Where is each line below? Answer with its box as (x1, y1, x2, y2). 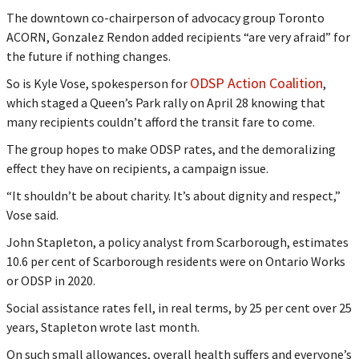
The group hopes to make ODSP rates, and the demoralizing (6, 140, 336, 157)
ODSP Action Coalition (189, 73, 323, 92)
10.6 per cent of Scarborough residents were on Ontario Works (6, 252, 345, 269)
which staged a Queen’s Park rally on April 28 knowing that (6, 94, 325, 111)
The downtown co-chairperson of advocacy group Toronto (6, 9, 325, 26)
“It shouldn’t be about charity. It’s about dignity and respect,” (6, 187, 341, 204)
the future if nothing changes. (6, 47, 171, 64)
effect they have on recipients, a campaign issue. (6, 159, 268, 176)
